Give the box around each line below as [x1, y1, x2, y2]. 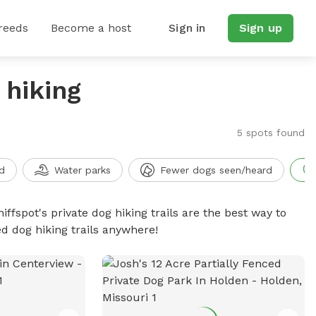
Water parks [54, 164, 111, 176]
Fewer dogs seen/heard [159, 164, 272, 176]
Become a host [51, 21, 131, 35]
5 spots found [236, 127, 305, 138]
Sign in [169, 21, 206, 35]
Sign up [238, 21, 282, 35]
